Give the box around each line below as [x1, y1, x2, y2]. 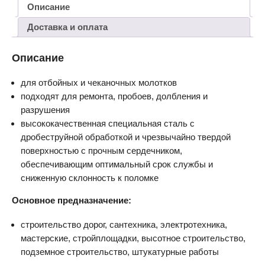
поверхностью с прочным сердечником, [21, 145, 182, 156]
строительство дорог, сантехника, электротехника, [21, 219, 227, 230]
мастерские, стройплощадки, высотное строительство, [21, 232, 245, 243]
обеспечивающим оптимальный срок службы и [21, 159, 213, 169]
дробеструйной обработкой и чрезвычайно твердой [21, 131, 231, 142]
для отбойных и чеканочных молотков [21, 77, 177, 88]
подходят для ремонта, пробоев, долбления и [21, 91, 208, 101]
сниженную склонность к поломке [21, 172, 159, 183]
